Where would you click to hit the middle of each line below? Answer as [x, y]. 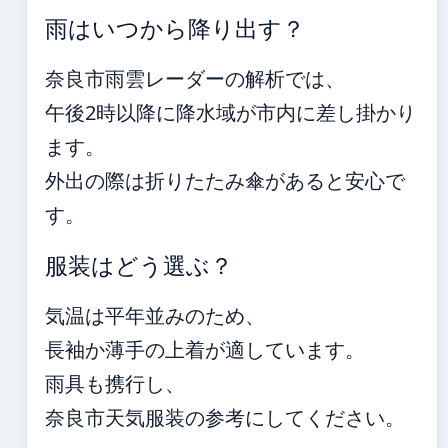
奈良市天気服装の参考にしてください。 [225, 417]
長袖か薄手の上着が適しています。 [205, 349]
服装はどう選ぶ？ [139, 266]
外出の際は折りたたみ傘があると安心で [225, 180]
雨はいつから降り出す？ [175, 29]
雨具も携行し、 [115, 383]
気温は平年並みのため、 [155, 315]
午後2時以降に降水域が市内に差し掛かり [230, 112]
